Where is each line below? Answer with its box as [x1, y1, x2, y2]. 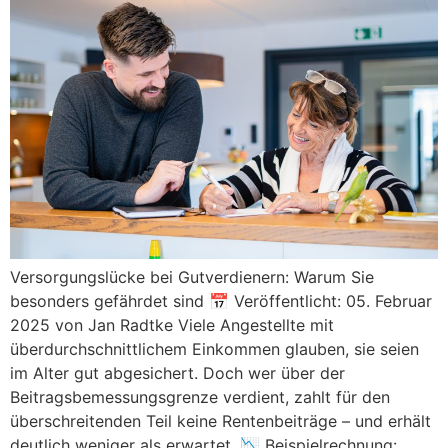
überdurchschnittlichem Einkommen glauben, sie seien [10, 339, 419, 360]
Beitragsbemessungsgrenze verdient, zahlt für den [10, 387, 390, 408]
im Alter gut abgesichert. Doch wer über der [10, 363, 345, 384]
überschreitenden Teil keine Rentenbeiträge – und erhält [10, 411, 431, 432]
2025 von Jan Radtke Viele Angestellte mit [10, 315, 334, 336]
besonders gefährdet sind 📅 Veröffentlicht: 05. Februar [10, 291, 432, 312]
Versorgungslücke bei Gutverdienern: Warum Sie [10, 267, 374, 288]
